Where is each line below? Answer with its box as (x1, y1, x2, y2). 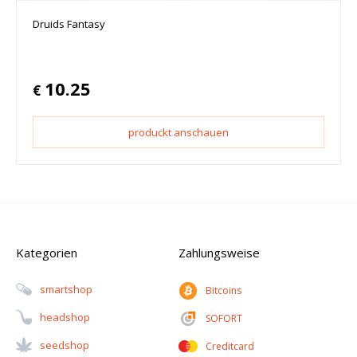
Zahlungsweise (178, 245, 260, 261)
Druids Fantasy (33, 17, 105, 32)
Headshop (40, 310, 90, 325)
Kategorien (16, 245, 77, 261)
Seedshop (40, 338, 89, 353)
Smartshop (40, 282, 92, 297)
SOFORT (206, 312, 242, 326)
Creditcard (206, 339, 254, 354)
